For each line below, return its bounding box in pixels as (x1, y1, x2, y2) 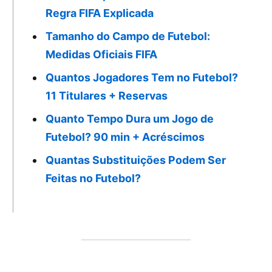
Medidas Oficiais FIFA (45, 48, 157, 61)
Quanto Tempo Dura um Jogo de (45, 112, 214, 125)
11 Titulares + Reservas (45, 89, 168, 102)
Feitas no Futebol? (45, 171, 141, 185)
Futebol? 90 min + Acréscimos (45, 130, 205, 143)
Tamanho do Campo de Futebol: (45, 30, 210, 43)
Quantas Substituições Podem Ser (45, 153, 226, 166)
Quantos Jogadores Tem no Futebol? (45, 70, 238, 84)
